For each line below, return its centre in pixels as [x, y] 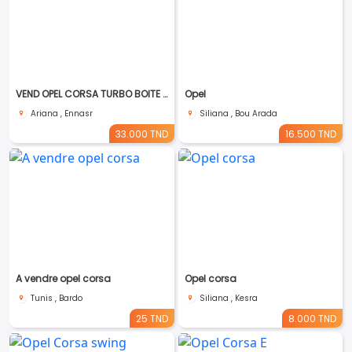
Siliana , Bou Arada [238, 114]
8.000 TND [312, 319]
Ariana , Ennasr [62, 114]
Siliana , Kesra [228, 298]
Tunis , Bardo [57, 298]
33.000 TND [141, 134]
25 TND [152, 319]
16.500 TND [311, 134]
